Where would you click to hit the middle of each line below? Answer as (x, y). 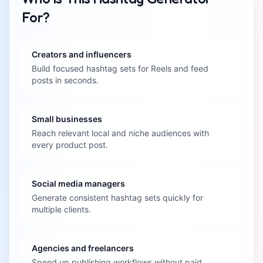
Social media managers (78, 183)
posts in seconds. (65, 80)
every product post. (70, 145)
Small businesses (67, 119)
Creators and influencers (82, 54)
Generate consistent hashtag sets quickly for (117, 198)
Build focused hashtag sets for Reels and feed (120, 68)
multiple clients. (61, 209)
